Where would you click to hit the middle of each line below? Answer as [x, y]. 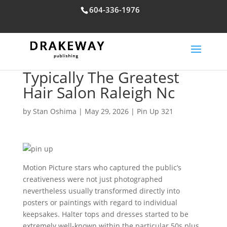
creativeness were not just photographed [92, 179]
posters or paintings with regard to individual [100, 202]
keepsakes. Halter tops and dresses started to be [105, 214]
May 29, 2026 [106, 111]
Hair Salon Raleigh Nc [99, 92]
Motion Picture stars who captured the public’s [102, 167]
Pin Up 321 [155, 111]
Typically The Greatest [101, 77]
